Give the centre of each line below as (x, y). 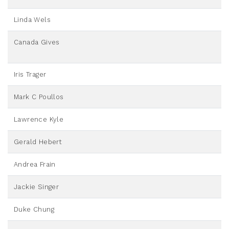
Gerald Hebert (38, 142)
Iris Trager (30, 75)
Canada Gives (37, 42)
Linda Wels (32, 20)
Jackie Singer (37, 187)
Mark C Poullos (39, 97)
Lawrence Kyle (39, 120)
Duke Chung (34, 210)
